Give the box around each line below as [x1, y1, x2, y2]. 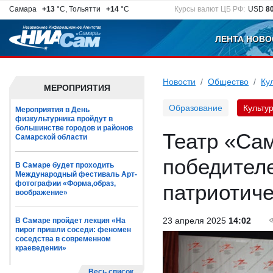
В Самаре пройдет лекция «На [15, 216, 126, 225]
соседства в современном [15, 235, 111, 243]
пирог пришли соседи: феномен [15, 225, 131, 234]
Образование [169, 103, 222, 113]
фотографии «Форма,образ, [15, 179, 116, 188]
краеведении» [15, 244, 66, 252]
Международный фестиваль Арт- [15, 170, 137, 179]
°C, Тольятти [55, 5, 104, 13]
